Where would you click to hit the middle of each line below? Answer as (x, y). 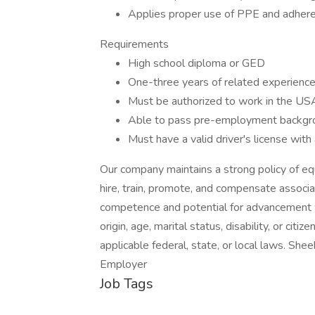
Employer (123, 264)
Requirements (134, 44)
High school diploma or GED (197, 63)
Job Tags (127, 284)
